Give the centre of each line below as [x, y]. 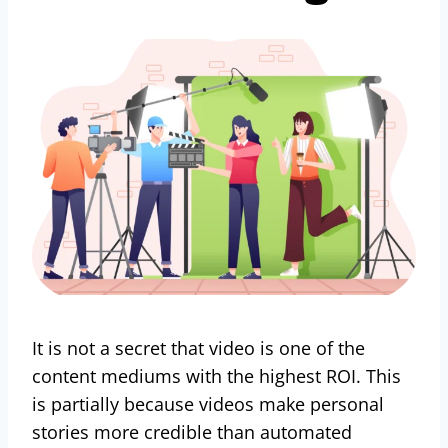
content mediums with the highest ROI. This [216, 375]
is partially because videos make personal [208, 403]
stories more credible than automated [192, 431]
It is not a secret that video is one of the [198, 347]
